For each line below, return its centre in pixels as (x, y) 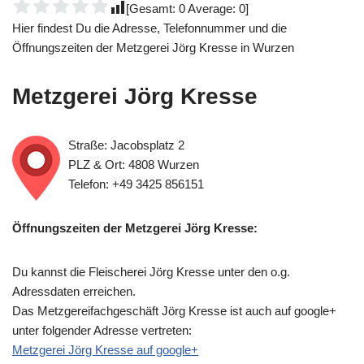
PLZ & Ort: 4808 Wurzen (134, 165)
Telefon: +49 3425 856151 (136, 184)
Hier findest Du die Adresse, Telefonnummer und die (149, 28)
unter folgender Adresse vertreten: (102, 330)
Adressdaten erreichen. (74, 291)
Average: (212, 9)
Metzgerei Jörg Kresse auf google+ (105, 350)
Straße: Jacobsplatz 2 (126, 145)
